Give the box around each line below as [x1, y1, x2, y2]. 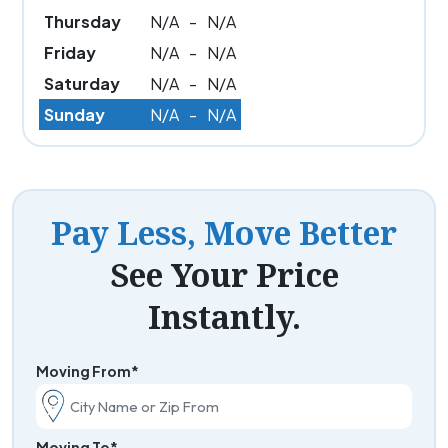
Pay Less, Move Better [51, 210, 397, 254]
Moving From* [35, 361, 139, 380]
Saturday [44, 72, 120, 94]
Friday [44, 41, 96, 63]
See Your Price [109, 252, 339, 296]
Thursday [44, 10, 121, 32]
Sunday [44, 103, 105, 125]
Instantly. [147, 294, 301, 338]
